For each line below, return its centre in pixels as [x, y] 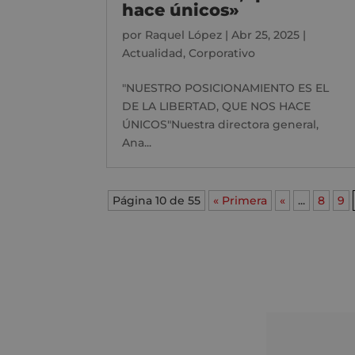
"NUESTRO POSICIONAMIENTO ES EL [226, 88]
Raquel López [184, 34]
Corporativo [222, 53]
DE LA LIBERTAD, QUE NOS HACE [217, 106]
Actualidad [153, 53]
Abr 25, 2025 [266, 34]
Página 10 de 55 [157, 200]
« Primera [240, 200]
